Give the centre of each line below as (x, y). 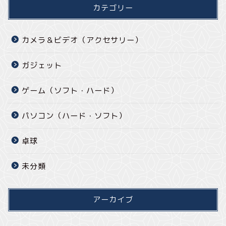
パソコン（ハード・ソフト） (74, 116)
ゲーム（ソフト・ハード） (70, 90)
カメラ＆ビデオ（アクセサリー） (82, 40)
